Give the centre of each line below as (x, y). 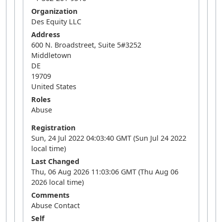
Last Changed (55, 161)
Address (46, 34)
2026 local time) (57, 182)
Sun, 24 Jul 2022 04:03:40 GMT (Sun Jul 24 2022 (109, 138)
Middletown (51, 55)
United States (54, 86)
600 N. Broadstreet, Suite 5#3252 (86, 45)
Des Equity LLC (56, 22)
